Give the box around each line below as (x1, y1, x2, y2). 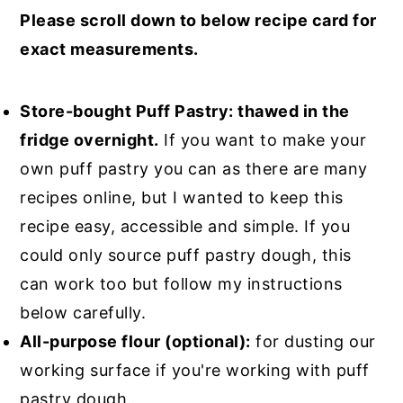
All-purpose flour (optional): (20, 332, 251, 352)
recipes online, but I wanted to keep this (20, 188, 344, 208)
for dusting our (250, 332, 376, 352)
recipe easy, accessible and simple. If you (20, 217, 351, 237)
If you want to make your (158, 130, 367, 150)
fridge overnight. (20, 130, 159, 150)
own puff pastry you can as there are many (20, 159, 368, 179)
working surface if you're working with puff (20, 361, 370, 381)
